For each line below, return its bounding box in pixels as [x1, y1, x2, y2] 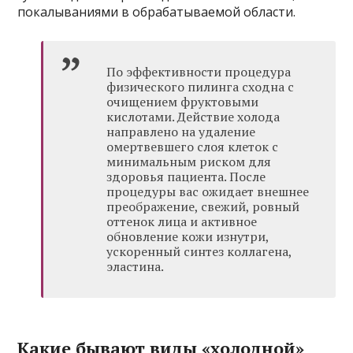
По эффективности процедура [106, 63, 292, 80]
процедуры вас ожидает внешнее [106, 183, 310, 200]
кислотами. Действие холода [106, 108, 281, 125]
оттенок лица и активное [106, 213, 258, 230]
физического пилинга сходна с [106, 78, 295, 95]
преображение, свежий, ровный [106, 198, 300, 215]
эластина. [106, 258, 165, 275]
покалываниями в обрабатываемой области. [17, 3, 296, 20]
